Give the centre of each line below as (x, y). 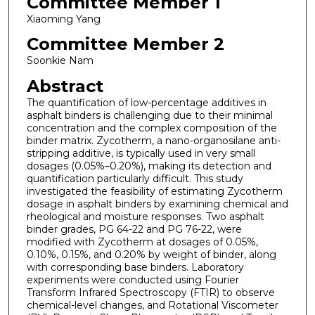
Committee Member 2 (125, 44)
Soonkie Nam (60, 61)
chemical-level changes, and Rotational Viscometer (152, 306)
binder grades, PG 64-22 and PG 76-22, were (134, 230)
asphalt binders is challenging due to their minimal (149, 116)
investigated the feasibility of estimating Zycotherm (154, 192)
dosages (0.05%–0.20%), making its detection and (149, 166)
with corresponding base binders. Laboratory (135, 268)
